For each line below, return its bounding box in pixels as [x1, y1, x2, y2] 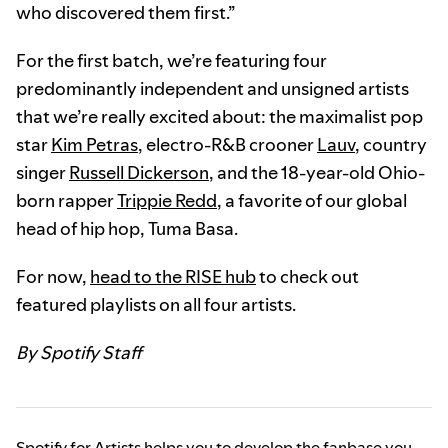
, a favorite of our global [217, 188, 407, 214]
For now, [16, 264, 90, 290]
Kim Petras [51, 132, 138, 158]
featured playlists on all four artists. [16, 292, 296, 318]
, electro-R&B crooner [138, 132, 317, 158]
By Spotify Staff [16, 340, 142, 366]
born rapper [16, 188, 117, 214]
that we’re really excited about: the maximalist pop [16, 104, 423, 130]
